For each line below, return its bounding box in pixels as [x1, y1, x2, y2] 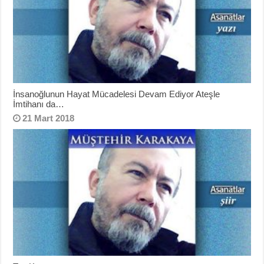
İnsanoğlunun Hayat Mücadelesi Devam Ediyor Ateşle [13, 89, 220, 100]
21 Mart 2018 [22, 113, 75, 124]
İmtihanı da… [13, 99, 65, 110]
